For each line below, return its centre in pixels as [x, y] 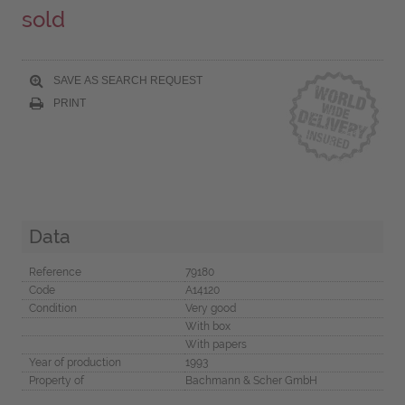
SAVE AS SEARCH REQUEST [126, 80]
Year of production [75, 362]
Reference [55, 272]
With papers [216, 344]
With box [207, 326]
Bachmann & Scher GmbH [251, 380]
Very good [210, 308]
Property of [56, 380]
